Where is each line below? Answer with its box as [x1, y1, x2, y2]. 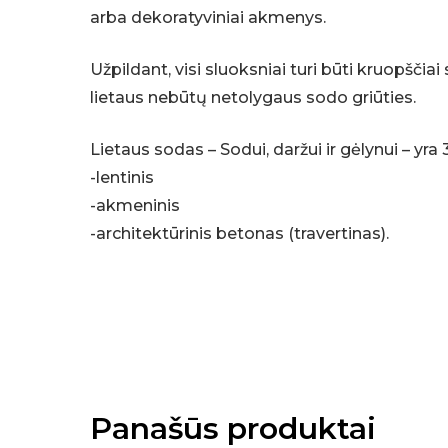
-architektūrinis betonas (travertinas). [90, 224, 390, 244]
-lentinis [90, 168, 155, 188]
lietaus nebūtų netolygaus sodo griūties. [90, 88, 417, 108]
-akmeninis [90, 196, 181, 216]
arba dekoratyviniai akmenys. [90, 8, 327, 28]
